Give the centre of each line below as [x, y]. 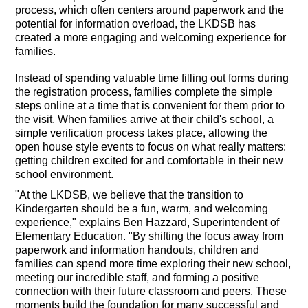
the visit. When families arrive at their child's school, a [145, 119]
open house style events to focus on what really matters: [151, 146]
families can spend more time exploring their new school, [153, 263]
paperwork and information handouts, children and [137, 250]
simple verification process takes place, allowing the [142, 133]
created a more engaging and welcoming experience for [151, 37]
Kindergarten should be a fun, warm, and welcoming [142, 208]
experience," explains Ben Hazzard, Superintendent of [147, 222]
